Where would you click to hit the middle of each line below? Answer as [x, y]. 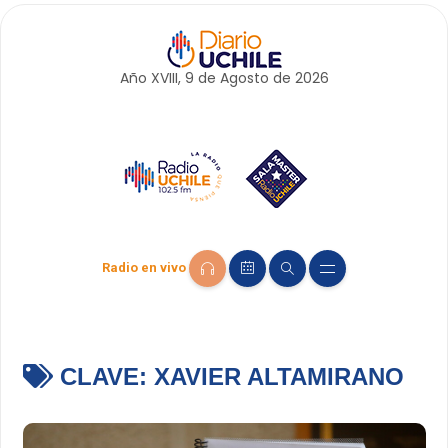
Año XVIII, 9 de [169, 78]
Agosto [244, 78]
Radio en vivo [144, 268]
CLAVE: [103, 377]
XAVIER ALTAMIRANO [278, 377]
